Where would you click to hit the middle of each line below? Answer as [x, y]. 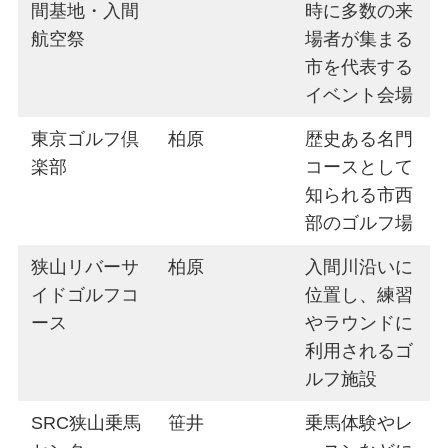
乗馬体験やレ [359, 423]
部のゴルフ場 [359, 223]
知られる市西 [359, 195]
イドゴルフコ [85, 295]
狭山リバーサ [85, 267]
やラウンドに [359, 323]
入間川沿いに [359, 267]
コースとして [359, 167]
